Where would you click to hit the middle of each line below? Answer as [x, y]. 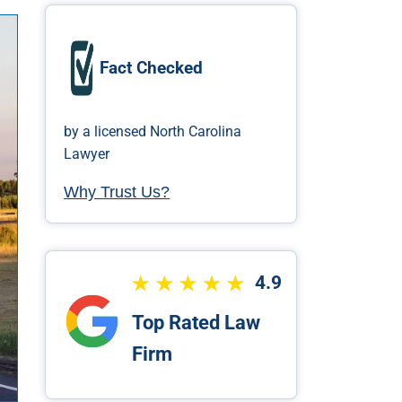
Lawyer [87, 154]
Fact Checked [152, 68]
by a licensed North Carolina [153, 131]
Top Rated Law [197, 323]
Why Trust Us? [117, 192]
